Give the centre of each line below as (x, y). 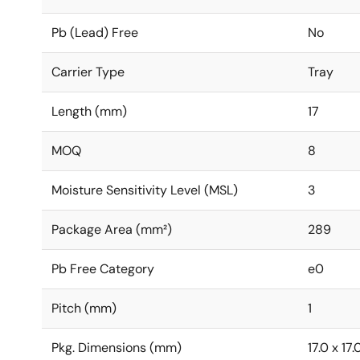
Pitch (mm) (84, 308)
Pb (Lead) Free (95, 33)
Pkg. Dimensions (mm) (117, 348)
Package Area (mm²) (112, 229)
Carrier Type (88, 72)
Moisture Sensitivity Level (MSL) (145, 190)
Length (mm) (89, 111)
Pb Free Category (103, 269)
